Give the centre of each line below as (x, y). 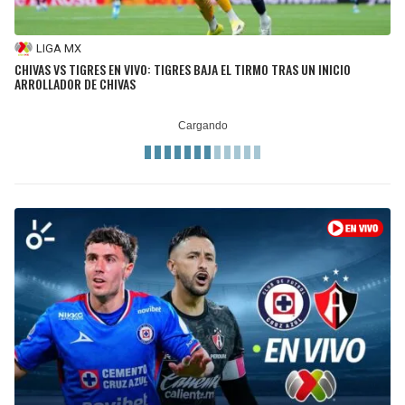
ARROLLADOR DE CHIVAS (75, 83)
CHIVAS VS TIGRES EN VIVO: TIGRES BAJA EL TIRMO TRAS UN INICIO (183, 69)
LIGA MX (59, 49)
